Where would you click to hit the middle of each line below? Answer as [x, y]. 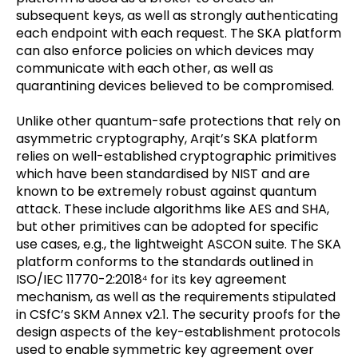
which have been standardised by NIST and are [163, 174]
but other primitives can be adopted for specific [167, 227]
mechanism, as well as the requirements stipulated [176, 297]
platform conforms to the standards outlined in [165, 262]
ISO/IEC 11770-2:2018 [79, 280]
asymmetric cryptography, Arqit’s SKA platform [167, 139]
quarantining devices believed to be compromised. [175, 86]
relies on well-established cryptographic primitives [176, 157]
